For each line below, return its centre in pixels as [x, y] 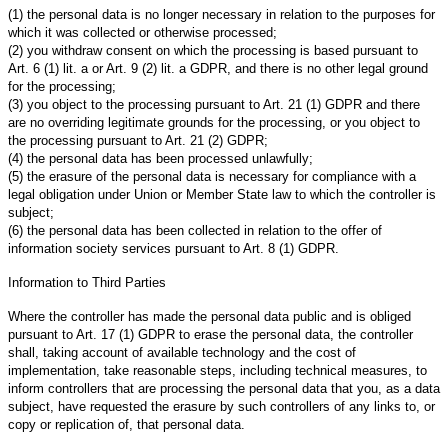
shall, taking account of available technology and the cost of [182, 352]
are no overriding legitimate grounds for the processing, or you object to [214, 122]
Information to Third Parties [87, 282]
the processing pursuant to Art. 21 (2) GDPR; [138, 140]
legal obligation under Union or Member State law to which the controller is [222, 194]
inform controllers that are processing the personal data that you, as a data [224, 388]
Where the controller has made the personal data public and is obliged [209, 316]
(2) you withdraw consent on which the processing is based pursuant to [213, 50]
